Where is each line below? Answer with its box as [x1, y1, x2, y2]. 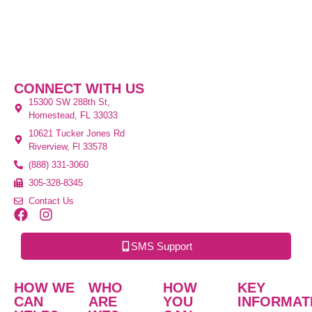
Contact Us [29, 195, 75, 206]
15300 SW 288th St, [29, 96, 111, 107]
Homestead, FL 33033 [29, 109, 118, 120]
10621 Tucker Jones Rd [29, 127, 125, 139]
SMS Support [130, 240, 192, 252]
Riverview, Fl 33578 [29, 141, 108, 152]
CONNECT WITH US [14, 80, 144, 96]
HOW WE [14, 279, 75, 295]
